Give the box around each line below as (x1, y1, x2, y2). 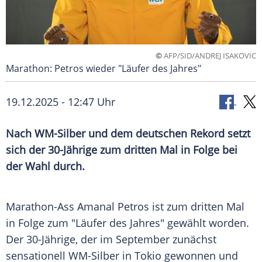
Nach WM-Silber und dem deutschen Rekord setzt (6, 126, 250, 141)
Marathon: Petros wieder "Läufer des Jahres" (6, 62, 201, 75)
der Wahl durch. (6, 159, 85, 174)
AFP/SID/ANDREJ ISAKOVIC (162, 50, 256, 61)
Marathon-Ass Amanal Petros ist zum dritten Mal (6, 199, 244, 214)
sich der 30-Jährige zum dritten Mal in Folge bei (6, 143, 237, 157)
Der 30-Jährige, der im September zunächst (6, 232, 216, 247)
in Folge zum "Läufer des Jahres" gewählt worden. (6, 216, 249, 230)
